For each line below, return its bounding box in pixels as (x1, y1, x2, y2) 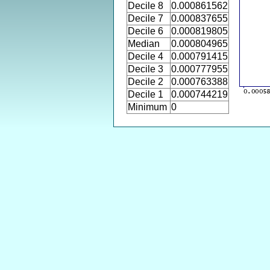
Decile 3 (128, 64, 163, 74)
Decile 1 (128, 89, 163, 99)
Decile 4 (128, 51, 163, 61)
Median (128, 39, 160, 49)
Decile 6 (128, 26, 163, 36)
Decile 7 (128, 13, 163, 24)
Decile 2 (128, 77, 163, 87)
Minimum (128, 102, 167, 112)
